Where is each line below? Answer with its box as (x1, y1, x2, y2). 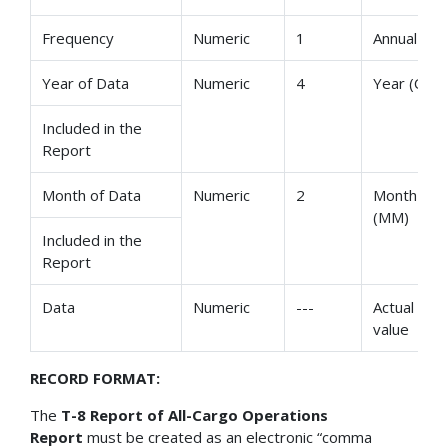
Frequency (42, 27, 115, 48)
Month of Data (42, 184, 142, 205)
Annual (373, 27, 418, 48)
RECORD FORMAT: (30, 367, 160, 388)
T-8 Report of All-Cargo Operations (61, 404, 328, 425)
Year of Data (42, 72, 130, 93)
